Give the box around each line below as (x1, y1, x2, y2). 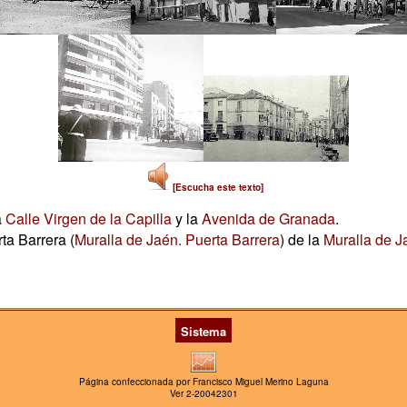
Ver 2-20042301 (169, 387, 238, 400)
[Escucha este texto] (173, 181, 263, 194)
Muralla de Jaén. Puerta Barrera (74, 229, 280, 250)
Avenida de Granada (201, 208, 335, 229)
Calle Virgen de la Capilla (5, 208, 172, 229)
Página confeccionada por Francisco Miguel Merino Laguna (78, 375, 329, 388)
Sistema (181, 323, 226, 340)
